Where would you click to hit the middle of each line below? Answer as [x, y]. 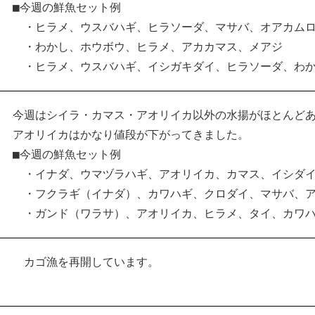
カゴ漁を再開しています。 [86, 262]
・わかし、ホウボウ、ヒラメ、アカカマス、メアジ [148, 47]
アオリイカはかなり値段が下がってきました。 [131, 135]
